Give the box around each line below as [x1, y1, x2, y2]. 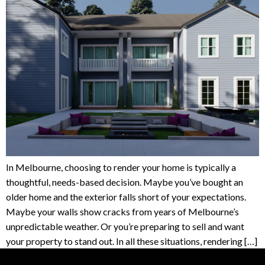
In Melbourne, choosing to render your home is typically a [6, 161, 236, 173]
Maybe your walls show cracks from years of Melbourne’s [6, 206, 239, 218]
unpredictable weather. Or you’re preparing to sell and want [6, 221, 244, 232]
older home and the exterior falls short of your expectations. [6, 191, 246, 203]
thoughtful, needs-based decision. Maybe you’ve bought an [6, 176, 243, 188]
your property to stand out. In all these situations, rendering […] [6, 235, 257, 247]
